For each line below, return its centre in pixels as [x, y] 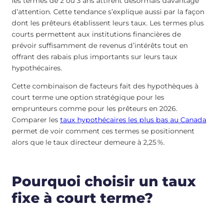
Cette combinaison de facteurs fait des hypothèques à [105, 86]
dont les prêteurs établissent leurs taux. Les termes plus [108, 23]
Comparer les [36, 120]
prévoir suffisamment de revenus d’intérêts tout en [100, 46]
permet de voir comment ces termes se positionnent [103, 131]
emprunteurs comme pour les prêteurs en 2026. [95, 109]
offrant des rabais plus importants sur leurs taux [95, 57]
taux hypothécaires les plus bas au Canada [133, 120]
